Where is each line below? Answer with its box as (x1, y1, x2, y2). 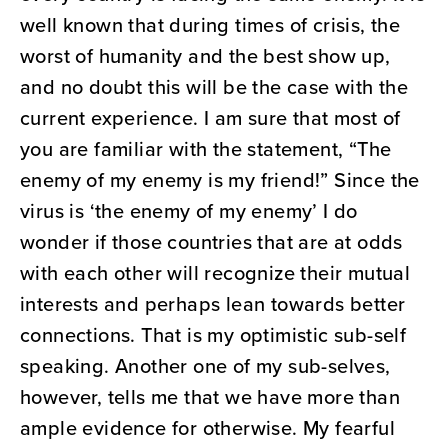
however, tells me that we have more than (20, 382, 400, 412)
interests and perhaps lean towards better (20, 289, 406, 319)
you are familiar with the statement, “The (20, 134, 392, 164)
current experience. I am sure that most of (20, 103, 401, 133)
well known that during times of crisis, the (20, 10, 401, 40)
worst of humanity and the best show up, (20, 41, 391, 71)
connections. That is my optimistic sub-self (20, 320, 407, 350)
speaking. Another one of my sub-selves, (20, 351, 391, 381)
